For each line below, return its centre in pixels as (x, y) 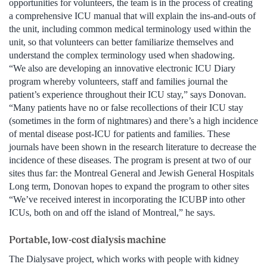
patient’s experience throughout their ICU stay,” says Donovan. (128, 94)
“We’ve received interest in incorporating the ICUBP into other (127, 199)
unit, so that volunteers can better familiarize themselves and (121, 42)
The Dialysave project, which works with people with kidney (124, 259)
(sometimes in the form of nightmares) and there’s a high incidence (133, 120)
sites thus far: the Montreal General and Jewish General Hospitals (131, 173)
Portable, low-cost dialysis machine (87, 239)
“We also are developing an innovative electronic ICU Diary (122, 68)
